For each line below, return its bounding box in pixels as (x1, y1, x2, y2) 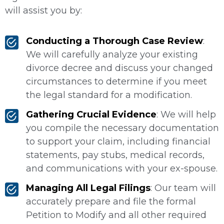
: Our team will (150, 182, 216, 193)
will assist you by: (5, 4, 82, 16)
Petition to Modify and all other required (26, 209, 206, 220)
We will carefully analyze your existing (26, 48, 198, 60)
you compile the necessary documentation (26, 122, 219, 133)
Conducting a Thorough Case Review (26, 35, 203, 46)
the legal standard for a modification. (26, 89, 192, 100)
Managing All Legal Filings (26, 182, 150, 193)
